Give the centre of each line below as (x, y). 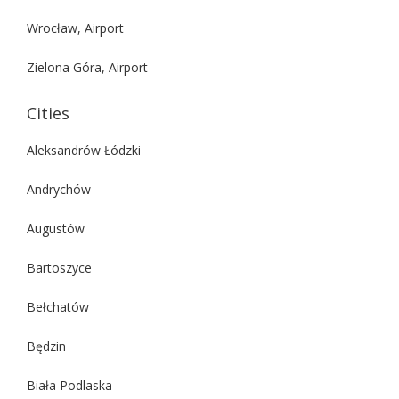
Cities (48, 113)
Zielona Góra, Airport (87, 67)
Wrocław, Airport (75, 28)
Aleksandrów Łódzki (84, 150)
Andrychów (59, 189)
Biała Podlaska (69, 385)
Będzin (46, 346)
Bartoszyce (59, 267)
